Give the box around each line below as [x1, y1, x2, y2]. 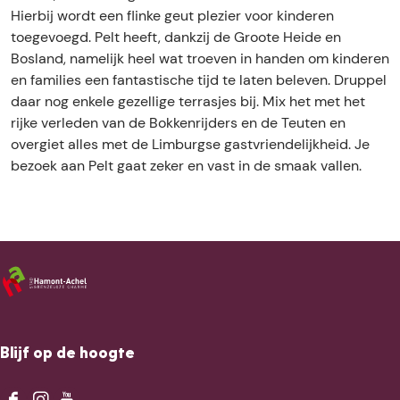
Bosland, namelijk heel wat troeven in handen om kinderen [11, 49, 389, 68]
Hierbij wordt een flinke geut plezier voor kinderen [11, 6, 334, 25]
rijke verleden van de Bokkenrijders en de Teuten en [11, 113, 346, 132]
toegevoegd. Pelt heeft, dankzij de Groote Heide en [11, 28, 341, 46]
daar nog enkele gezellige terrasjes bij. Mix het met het [11, 92, 365, 111]
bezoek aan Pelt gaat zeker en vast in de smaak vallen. [11, 156, 362, 175]
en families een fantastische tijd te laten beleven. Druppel [11, 71, 387, 89]
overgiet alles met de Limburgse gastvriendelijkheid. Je [11, 135, 370, 154]
